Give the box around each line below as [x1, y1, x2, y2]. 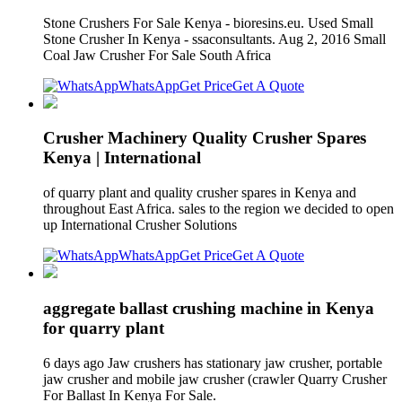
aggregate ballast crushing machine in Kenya [43, 298, 374, 318]
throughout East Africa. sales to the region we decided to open [43, 201, 394, 217]
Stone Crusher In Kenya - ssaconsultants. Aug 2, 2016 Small [43, 31, 386, 47]
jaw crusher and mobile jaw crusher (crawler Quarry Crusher [43, 371, 387, 387]
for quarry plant [43, 318, 164, 337]
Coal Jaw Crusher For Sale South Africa [43, 47, 275, 63]
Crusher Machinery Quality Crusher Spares [43, 128, 366, 148]
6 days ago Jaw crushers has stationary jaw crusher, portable [43, 354, 382, 371]
